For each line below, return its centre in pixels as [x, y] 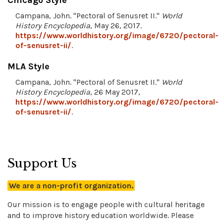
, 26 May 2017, [115, 92]
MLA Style [28, 67]
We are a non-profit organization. [71, 186]
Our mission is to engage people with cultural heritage [106, 205]
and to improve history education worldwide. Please [101, 216]
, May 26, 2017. [116, 26]
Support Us [42, 164]
